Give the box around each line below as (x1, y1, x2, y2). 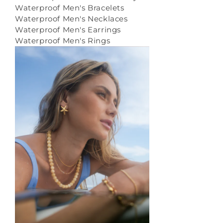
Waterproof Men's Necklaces (15, 14, 128, 24)
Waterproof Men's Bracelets (15, 3, 124, 13)
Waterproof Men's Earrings (15, 25, 121, 35)
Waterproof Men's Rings (15, 36, 111, 46)
